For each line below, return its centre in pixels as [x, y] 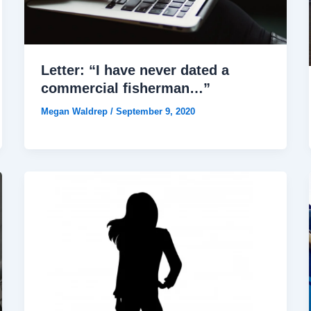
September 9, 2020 [155, 111]
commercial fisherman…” [125, 88]
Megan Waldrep [75, 111]
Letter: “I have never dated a [135, 70]
